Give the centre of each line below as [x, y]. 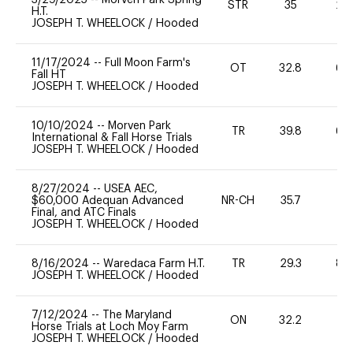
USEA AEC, [131, 189]
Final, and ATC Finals [84, 212]
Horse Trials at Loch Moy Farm [110, 327]
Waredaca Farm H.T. [154, 264]
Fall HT [49, 74]
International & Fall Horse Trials [112, 137]
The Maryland [137, 315]
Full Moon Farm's [148, 63]
